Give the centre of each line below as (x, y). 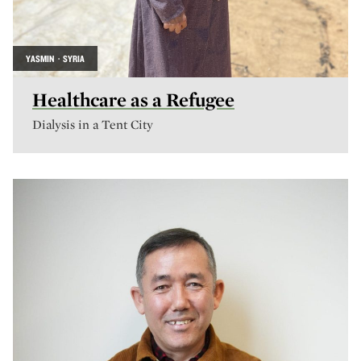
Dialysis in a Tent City (93, 124)
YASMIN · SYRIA (55, 58)
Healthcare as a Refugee (133, 100)
